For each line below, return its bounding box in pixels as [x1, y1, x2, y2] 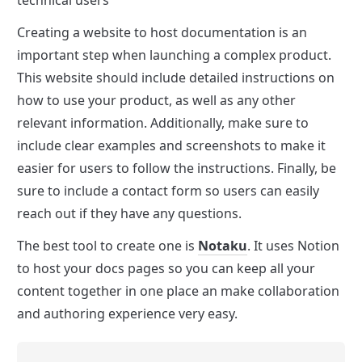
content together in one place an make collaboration [17, 281, 339, 300]
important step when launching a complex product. [17, 45, 331, 64]
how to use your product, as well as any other [17, 90, 296, 109]
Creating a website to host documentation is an [17, 23, 307, 41]
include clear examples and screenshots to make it [17, 136, 326, 154]
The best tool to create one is [17, 236, 198, 255]
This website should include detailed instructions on [17, 68, 335, 86]
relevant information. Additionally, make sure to [17, 113, 309, 132]
